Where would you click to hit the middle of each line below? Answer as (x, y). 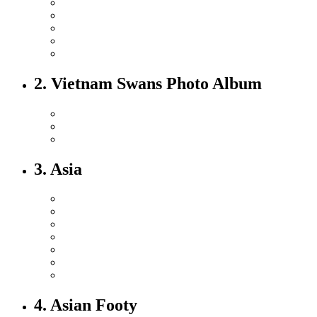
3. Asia (58, 169)
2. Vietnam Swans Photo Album (148, 83)
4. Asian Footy (86, 305)
